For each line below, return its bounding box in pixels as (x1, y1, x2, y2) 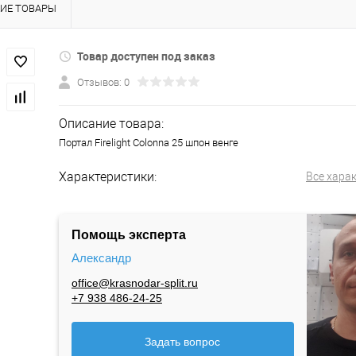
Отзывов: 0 (77, 76, 130, 89)
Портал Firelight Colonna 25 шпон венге (59, 137, 238, 149)
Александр (72, 250, 131, 265)
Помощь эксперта (72, 228, 186, 242)
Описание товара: (59, 116, 164, 132)
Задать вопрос (145, 335, 221, 349)
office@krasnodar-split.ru (72, 277, 198, 290)
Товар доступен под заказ (77, 48, 216, 64)
